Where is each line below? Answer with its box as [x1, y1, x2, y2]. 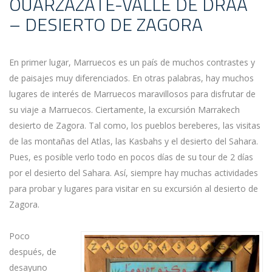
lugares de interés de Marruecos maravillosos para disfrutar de [9, 88, 256, 100]
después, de [9, 246, 56, 257]
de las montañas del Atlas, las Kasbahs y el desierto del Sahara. [9, 135, 258, 147]
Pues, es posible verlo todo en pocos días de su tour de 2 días [9, 151, 253, 163]
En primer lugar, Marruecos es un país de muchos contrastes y [9, 56, 255, 68]
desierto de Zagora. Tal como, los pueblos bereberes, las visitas [9, 120, 260, 131]
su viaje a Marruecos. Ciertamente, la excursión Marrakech [9, 104, 240, 115]
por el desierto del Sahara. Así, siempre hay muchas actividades [9, 167, 258, 178]
